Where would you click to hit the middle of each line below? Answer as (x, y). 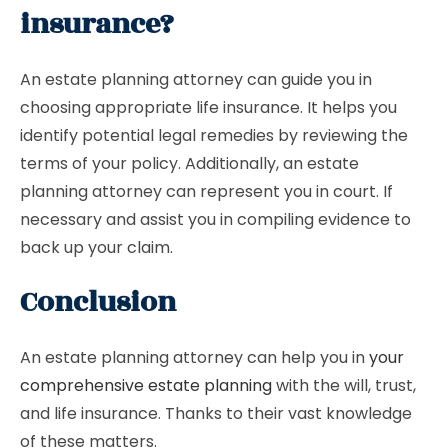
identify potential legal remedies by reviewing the (214, 135)
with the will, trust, (344, 385)
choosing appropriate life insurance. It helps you (208, 107)
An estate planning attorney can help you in (194, 357)
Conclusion (98, 302)
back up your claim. (96, 247)
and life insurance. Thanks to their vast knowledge (216, 413)
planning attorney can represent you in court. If (206, 191)
